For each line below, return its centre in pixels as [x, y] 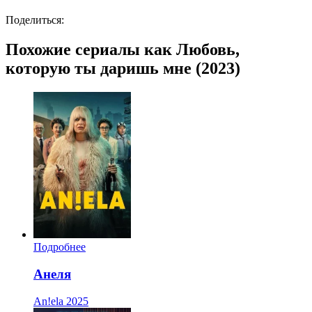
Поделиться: [35, 20]
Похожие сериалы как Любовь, [123, 50]
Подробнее [60, 247]
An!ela [48, 301]
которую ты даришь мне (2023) [123, 69]
